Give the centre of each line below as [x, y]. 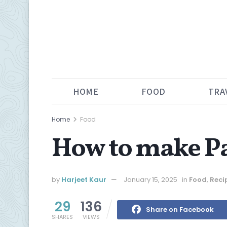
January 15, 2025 [150, 179]
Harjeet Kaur [84, 179]
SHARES [62, 217]
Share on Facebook [180, 209]
